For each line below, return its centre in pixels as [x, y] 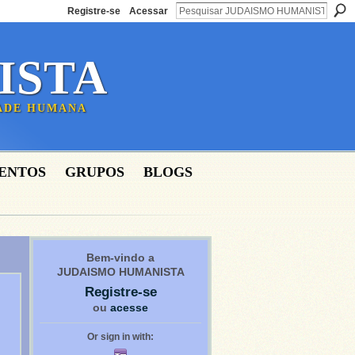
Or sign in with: [120, 337]
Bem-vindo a [120, 258]
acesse [129, 307]
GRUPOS [95, 172]
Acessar [149, 11]
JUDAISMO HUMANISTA [120, 272]
